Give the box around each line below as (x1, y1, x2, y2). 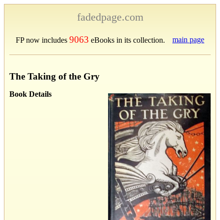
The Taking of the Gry (9, 71, 100, 82)
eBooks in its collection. (89, 36, 165, 44)
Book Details (9, 89, 52, 98)
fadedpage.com (77, 11, 143, 23)
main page (172, 35, 204, 44)
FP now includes (16, 36, 69, 44)
